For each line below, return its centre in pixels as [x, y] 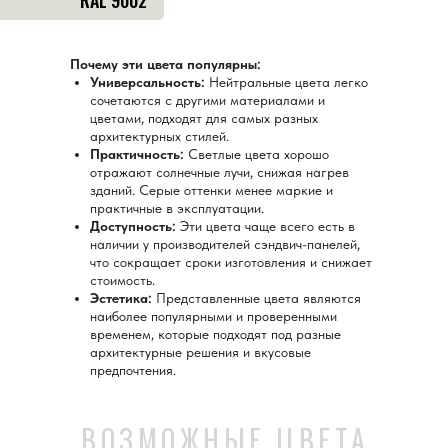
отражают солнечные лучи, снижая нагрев [219, 172]
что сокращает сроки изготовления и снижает [231, 262]
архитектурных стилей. [159, 136]
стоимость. [122, 280]
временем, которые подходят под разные [215, 334]
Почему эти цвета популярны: [165, 64]
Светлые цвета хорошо [256, 154]
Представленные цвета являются [256, 298]
